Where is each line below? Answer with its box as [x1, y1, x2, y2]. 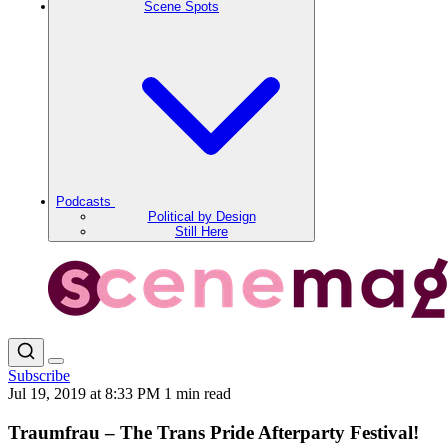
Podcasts [56, 194, 115, 209]
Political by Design [147, 209, 256, 224]
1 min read [164, 385, 231, 402]
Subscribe [8, 367, 70, 384]
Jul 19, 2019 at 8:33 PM [8, 385, 164, 402]
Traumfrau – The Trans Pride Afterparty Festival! [8, 421, 419, 443]
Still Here [175, 224, 228, 239]
